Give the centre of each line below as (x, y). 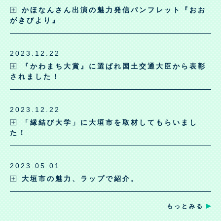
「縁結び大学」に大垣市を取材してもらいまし (110, 122)
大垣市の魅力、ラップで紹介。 (80, 179)
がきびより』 (35, 20)
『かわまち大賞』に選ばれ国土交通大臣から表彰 (114, 66)
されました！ (35, 76)
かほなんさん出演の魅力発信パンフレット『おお (114, 10)
